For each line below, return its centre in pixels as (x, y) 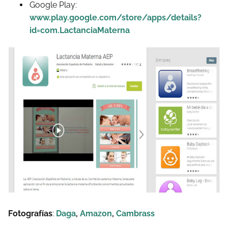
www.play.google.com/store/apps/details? (116, 18)
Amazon (96, 214)
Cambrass (135, 214)
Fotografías (30, 214)
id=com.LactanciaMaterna (80, 31)
